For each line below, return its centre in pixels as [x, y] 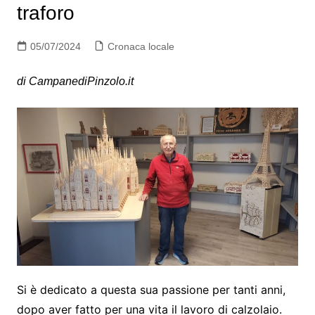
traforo [45, 13]
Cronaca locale [141, 46]
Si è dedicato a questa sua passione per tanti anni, [151, 289]
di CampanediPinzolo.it [75, 81]
